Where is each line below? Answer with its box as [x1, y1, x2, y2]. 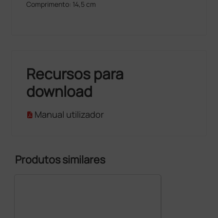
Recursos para [26, 63, 124, 84]
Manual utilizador [35, 108, 105, 120]
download [26, 81, 93, 101]
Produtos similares [15, 152, 106, 167]
